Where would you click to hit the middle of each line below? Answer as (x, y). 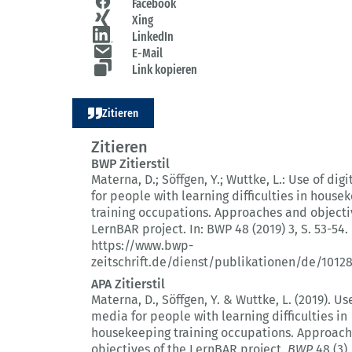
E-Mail (147, 53)
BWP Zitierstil (130, 164)
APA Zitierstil (128, 284)
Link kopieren (165, 70)
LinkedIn (153, 37)
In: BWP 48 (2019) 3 (242, 229)
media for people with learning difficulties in (219, 317)
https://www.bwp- (142, 246)
